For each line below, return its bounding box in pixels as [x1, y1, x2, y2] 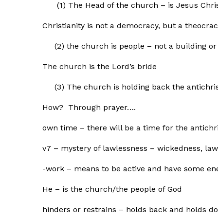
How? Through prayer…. [42, 103, 136, 112]
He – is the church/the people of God [42, 184, 182, 194]
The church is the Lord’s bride [42, 62, 157, 71]
